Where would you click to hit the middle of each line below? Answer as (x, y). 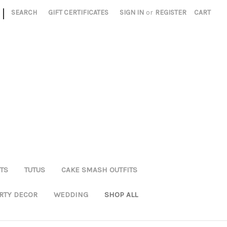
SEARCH (24, 12)
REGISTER (171, 12)
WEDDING (71, 194)
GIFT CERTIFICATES (79, 12)
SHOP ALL (121, 194)
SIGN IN (132, 12)
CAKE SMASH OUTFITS (99, 169)
